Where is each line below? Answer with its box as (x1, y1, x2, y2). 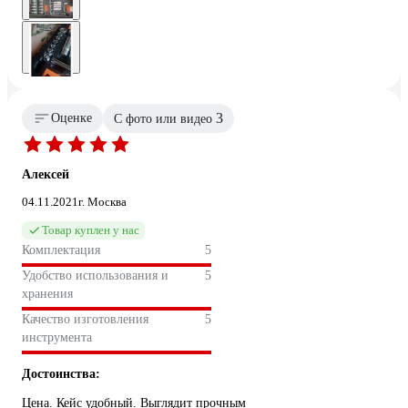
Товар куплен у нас (42, 223, 139, 238)
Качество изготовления (22, 312, 148, 327)
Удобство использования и (22, 269, 168, 283)
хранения (22, 287, 73, 301)
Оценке (51, 111, 92, 126)
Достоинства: (22, 367, 100, 382)
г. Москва (78, 195, 127, 209)
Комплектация (22, 243, 100, 258)
